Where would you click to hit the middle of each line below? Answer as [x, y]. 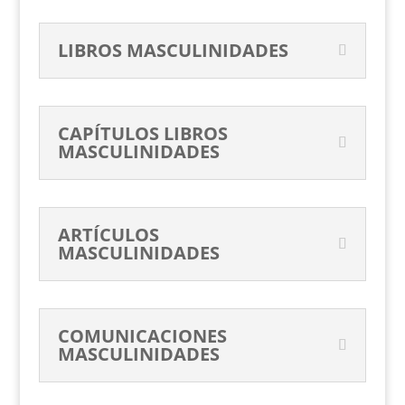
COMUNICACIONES [142, 336]
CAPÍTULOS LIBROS [142, 133]
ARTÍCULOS [108, 235]
